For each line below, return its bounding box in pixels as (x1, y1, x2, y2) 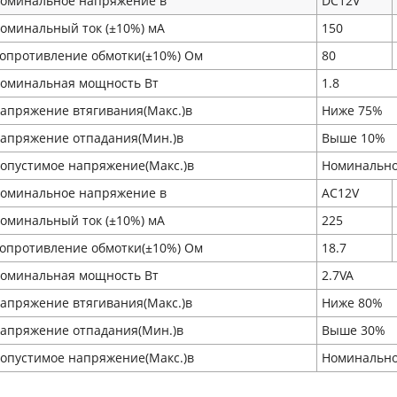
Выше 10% (322, 129, 385, 146)
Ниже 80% (322, 294, 383, 311)
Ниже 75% (322, 102, 383, 119)
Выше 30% (322, 322, 385, 339)
